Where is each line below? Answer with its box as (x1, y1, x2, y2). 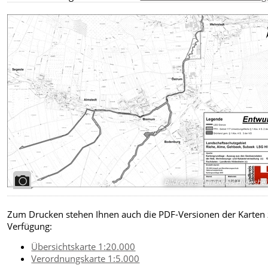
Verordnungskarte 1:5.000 (31, 252, 140, 264)
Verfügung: (7, 220, 53, 232)
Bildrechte (164, 176, 199, 187)
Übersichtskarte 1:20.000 (31, 240, 136, 252)
